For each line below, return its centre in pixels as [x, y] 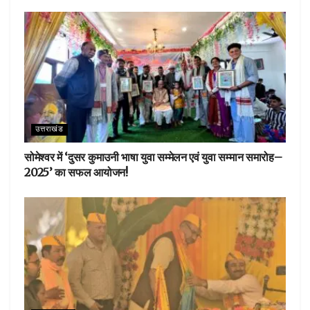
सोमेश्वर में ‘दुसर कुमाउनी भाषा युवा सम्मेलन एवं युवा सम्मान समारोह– [153, 157]
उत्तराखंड [49, 130]
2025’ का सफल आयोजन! [76, 173]
